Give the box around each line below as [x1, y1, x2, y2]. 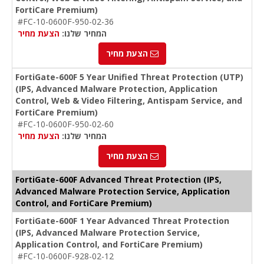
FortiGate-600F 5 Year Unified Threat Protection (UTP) [15, 71, 243, 83]
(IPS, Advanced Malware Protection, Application [15, 83, 217, 95]
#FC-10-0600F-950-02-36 [18, 16, 114, 28]
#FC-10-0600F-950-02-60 [18, 118, 114, 130]
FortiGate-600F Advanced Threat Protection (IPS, [15, 174, 222, 186]
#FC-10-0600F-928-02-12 [18, 250, 114, 262]
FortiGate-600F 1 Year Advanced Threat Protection [15, 215, 229, 227]
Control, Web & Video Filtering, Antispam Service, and [15, 95, 242, 107]
